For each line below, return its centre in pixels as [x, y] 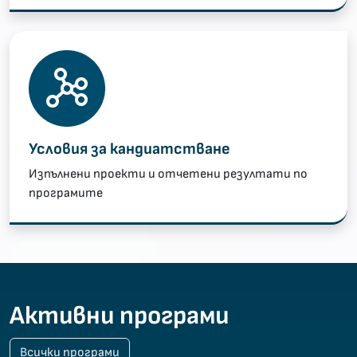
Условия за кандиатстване [129, 149]
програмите [66, 193]
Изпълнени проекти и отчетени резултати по [168, 174]
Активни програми [119, 316]
